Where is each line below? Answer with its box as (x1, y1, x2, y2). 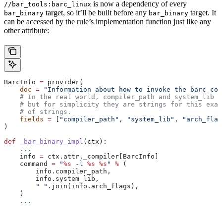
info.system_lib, (4, 175, 99, 183)
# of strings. (4, 108, 71, 116)
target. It (188, 8, 216, 17)
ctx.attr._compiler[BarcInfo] (44, 153, 159, 161)
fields (4, 115, 44, 123)
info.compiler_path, (4, 167, 111, 175)
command (4, 160, 52, 168)
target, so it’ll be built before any (44, 8, 149, 17)
